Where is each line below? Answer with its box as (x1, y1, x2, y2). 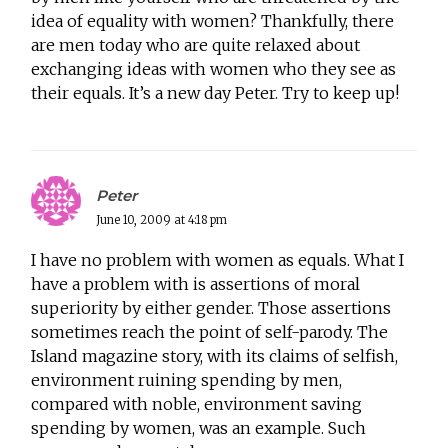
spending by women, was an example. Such (31, 417, 367, 438)
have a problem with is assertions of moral (31, 273, 361, 294)
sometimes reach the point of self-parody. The (31, 321, 389, 342)
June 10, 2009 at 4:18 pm (96, 212, 228, 227)
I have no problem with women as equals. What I (31, 249, 405, 270)
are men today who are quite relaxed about (31, 34, 361, 55)
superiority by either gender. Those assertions (31, 297, 392, 318)
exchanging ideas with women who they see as (31, 58, 397, 79)
